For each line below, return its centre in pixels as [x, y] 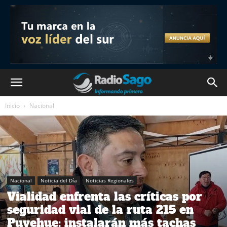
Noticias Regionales [110, 181]
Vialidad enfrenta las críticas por [105, 197]
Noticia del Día [59, 181]
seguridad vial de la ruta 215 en [100, 210]
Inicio [12, 106]
